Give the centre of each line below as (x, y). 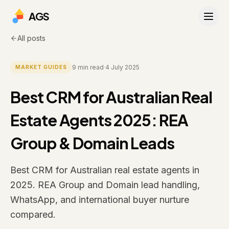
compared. (33, 214)
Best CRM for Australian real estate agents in (105, 170)
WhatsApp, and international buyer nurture (100, 200)
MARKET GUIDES (41, 67)
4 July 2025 (122, 67)
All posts (31, 38)
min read (90, 67)
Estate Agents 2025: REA (99, 120)
